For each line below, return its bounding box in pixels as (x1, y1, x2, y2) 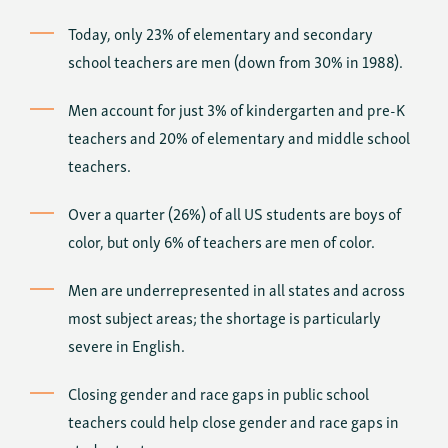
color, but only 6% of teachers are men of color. (68, 228, 375, 254)
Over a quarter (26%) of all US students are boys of (68, 200, 401, 226)
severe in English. (68, 332, 185, 358)
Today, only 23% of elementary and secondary (68, 20, 373, 46)
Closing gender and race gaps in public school (68, 380, 369, 406)
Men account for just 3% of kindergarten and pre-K (68, 96, 405, 122)
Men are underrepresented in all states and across (68, 276, 405, 302)
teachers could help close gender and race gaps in (68, 408, 399, 434)
